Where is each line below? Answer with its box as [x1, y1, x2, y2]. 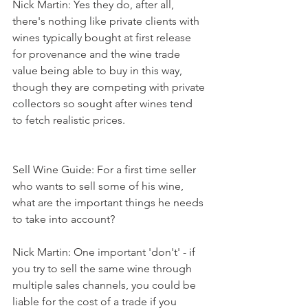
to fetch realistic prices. [12, 113, 128, 126]
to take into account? [12, 212, 115, 225]
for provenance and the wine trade [12, 47, 183, 60]
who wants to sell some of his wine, [12, 179, 186, 192]
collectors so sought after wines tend [12, 96, 195, 110]
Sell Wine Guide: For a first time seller [12, 162, 199, 176]
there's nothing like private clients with [12, 14, 202, 27]
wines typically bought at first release [12, 30, 194, 44]
